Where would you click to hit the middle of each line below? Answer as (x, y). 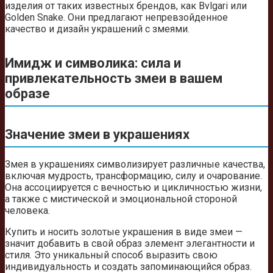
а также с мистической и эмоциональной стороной (121, 199)
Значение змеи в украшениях (97, 134)
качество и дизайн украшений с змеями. (97, 29)
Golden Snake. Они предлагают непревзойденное (116, 18)
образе (27, 93)
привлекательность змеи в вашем (114, 78)
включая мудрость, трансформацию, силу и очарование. (133, 176)
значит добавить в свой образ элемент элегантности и (130, 244)
